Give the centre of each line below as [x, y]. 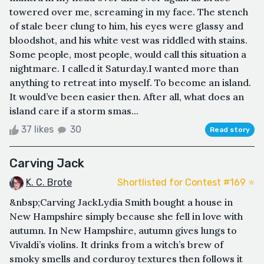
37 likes [37, 129]
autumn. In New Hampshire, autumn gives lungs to [123, 230]
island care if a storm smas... [74, 110]
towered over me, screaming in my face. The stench [129, 11]
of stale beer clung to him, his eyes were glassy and [126, 26]
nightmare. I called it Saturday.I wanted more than [124, 68]
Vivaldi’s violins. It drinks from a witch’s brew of [116, 244]
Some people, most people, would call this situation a [128, 54]
